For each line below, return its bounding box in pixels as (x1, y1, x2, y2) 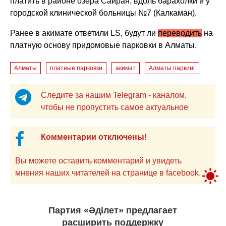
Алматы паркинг (149, 64, 196, 72)
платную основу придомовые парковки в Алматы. (10, 40, 199, 49)
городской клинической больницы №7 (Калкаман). (10, 8, 199, 17)
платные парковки (50, 64, 103, 72)
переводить (158, 28, 202, 37)
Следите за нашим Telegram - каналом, (40, 90, 187, 99)
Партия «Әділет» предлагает (48, 205, 178, 215)
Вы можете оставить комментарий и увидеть (15, 156, 153, 165)
